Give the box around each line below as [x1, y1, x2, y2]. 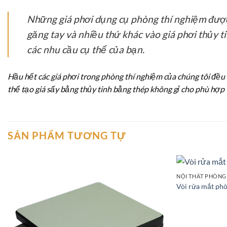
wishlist [139, 185, 159, 192]
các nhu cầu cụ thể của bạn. [27, 43, 144, 55]
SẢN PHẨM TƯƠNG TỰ [8, 129, 126, 141]
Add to [140, 178, 158, 185]
